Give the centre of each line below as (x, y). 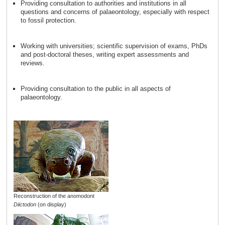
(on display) (51, 205)
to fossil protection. (48, 20)
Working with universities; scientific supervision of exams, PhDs (114, 46)
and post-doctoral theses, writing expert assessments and (104, 54)
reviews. (32, 63)
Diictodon (25, 205)
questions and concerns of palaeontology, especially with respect (115, 12)
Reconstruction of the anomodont (54, 196)
